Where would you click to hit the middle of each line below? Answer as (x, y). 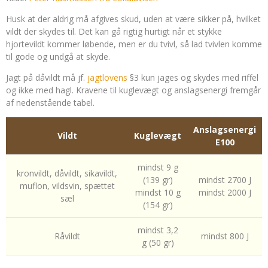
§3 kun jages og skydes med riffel (193, 77)
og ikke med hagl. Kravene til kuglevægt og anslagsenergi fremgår (133, 90)
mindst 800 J (225, 236)
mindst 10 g (158, 192)
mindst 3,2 (158, 230)
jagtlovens (107, 77)
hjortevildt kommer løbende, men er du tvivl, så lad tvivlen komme (134, 44)
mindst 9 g (158, 167)
